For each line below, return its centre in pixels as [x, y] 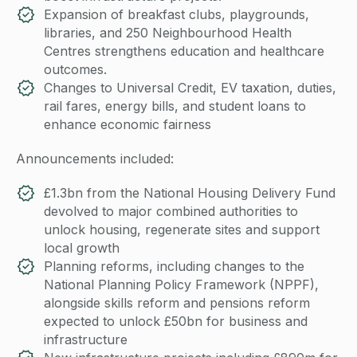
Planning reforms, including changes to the [174, 267]
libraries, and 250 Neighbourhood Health [168, 33]
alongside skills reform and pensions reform [177, 303]
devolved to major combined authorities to [171, 212]
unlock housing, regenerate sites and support [182, 230]
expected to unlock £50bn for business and [176, 322]
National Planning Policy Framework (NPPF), [181, 285]
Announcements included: [95, 159]
